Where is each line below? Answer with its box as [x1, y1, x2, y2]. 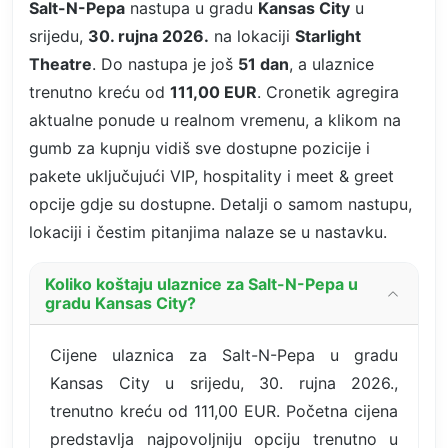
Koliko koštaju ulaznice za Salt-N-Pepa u [45, 273, 358, 294]
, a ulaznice [289, 53, 374, 74]
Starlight [295, 25, 361, 46]
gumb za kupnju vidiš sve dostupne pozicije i [29, 137, 370, 158]
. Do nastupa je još [92, 53, 238, 74]
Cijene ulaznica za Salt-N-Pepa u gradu [50, 344, 398, 365]
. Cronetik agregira [257, 81, 399, 102]
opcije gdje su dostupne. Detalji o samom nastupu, [29, 193, 412, 214]
